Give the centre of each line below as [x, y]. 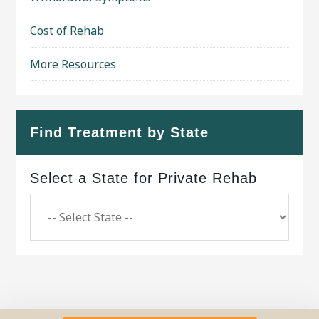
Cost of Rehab [67, 31]
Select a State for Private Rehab [144, 178]
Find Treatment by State [120, 132]
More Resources [73, 64]
